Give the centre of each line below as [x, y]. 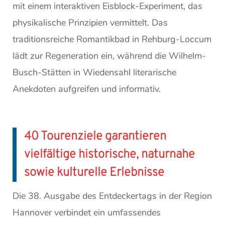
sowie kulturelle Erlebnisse [94, 173]
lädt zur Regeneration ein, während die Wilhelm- [109, 55]
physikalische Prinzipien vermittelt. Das [90, 22]
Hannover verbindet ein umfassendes [87, 212]
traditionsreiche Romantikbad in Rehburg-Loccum [112, 39]
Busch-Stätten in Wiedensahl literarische [94, 72]
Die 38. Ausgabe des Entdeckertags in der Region [112, 196]
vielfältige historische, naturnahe [109, 154]
